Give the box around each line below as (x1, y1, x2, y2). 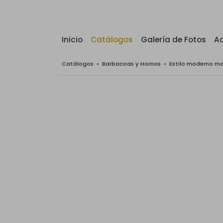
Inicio (62, 34, 83, 45)
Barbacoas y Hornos (102, 60, 161, 68)
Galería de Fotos (141, 34, 206, 45)
